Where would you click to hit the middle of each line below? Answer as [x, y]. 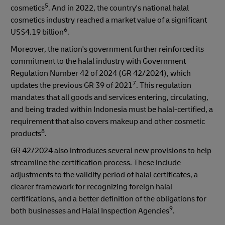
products [26, 133]
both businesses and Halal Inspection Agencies [90, 211]
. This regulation [164, 85]
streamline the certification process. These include [96, 162]
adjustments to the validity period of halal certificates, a [104, 175]
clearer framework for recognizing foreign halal [91, 187]
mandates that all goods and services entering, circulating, [109, 97]
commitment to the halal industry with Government [98, 61]
